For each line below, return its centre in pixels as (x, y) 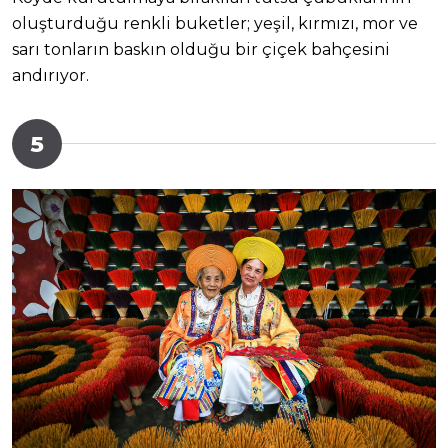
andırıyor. (50, 76)
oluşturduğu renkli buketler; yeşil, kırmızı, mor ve (215, 24)
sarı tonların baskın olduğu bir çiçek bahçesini (201, 50)
